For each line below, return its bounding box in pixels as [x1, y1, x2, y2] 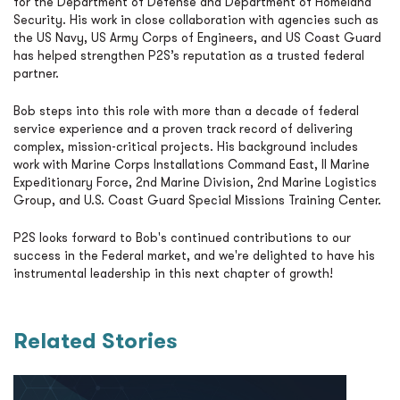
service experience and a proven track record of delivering [13, 121, 353, 137]
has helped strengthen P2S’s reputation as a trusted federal [13, 47, 364, 63]
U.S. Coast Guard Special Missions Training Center [84, 192, 378, 208]
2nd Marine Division [136, 174, 250, 190]
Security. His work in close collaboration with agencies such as [13, 12, 379, 28]
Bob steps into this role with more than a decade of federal [13, 103, 359, 119]
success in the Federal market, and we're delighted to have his [13, 247, 375, 263]
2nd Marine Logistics [257, 174, 377, 190]
